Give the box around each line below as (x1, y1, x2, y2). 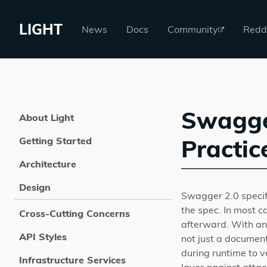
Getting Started (19, 135, 92, 147)
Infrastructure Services (19, 254, 126, 266)
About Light (19, 111, 74, 123)
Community (167, 23, 218, 35)
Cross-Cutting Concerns (19, 207, 130, 219)
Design (19, 181, 51, 193)
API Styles (19, 231, 67, 243)
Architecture (19, 158, 76, 170)
